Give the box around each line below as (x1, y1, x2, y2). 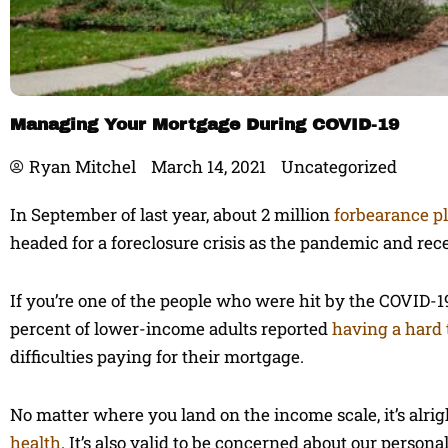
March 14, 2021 (151, 155, 266, 178)
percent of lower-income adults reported (10, 316, 332, 340)
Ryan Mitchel (29, 155, 136, 178)
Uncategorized (281, 155, 397, 178)
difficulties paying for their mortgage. (10, 344, 304, 368)
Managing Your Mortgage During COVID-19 (10, 115, 399, 134)
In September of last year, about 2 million (10, 203, 334, 226)
